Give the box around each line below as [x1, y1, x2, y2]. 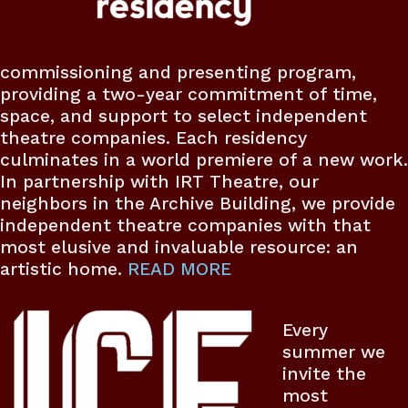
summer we [281, 341, 385, 362]
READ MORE [127, 258, 231, 280]
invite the [281, 362, 366, 384]
